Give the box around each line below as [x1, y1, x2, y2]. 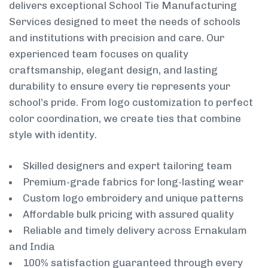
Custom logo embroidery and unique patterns [23, 192, 243, 205]
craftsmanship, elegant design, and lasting [9, 63, 218, 76]
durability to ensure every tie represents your [9, 80, 230, 92]
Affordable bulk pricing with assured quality [23, 208, 234, 221]
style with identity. [9, 128, 97, 141]
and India [9, 240, 55, 253]
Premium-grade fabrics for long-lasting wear [23, 176, 243, 188]
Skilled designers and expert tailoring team [23, 160, 232, 172]
